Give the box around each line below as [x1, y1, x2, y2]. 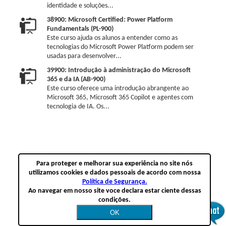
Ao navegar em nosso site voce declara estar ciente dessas [28, 187, 201, 195]
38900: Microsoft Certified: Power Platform [46, 16, 173, 24]
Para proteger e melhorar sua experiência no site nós [36, 160, 193, 167]
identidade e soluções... [46, 2, 114, 10]
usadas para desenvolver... [46, 52, 122, 60]
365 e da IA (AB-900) [46, 76, 105, 83]
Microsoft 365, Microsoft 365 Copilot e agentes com [46, 94, 193, 101]
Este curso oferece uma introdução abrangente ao [46, 85, 189, 92]
